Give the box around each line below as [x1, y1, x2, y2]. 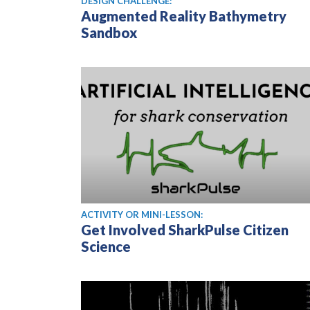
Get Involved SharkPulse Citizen [81, 221, 289, 239]
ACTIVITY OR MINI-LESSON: [81, 209, 203, 221]
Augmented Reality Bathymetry [81, 8, 286, 25]
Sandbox [81, 24, 137, 42]
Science [81, 238, 131, 255]
